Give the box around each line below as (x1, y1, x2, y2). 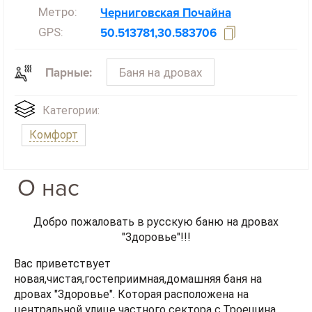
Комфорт (29, 127, 78, 141)
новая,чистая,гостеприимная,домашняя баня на (14, 272, 262, 286)
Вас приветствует (14, 257, 111, 271)
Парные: (45, 65, 93, 81)
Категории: (42, 103, 100, 117)
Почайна (182, 6, 231, 21)
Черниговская (100, 6, 182, 21)
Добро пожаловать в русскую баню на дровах (33, 215, 279, 229)
